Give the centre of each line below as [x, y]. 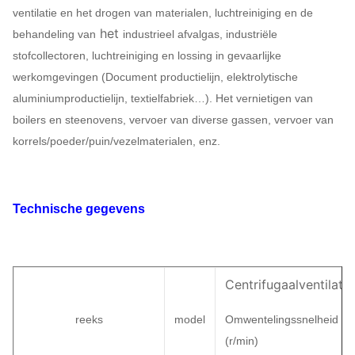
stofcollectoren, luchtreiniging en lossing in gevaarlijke [147, 55]
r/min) [244, 341]
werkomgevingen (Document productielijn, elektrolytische [155, 77]
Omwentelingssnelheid [282, 319]
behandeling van [54, 34]
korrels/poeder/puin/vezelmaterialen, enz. [116, 141]
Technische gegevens [79, 209]
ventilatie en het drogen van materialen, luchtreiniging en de [163, 13]
